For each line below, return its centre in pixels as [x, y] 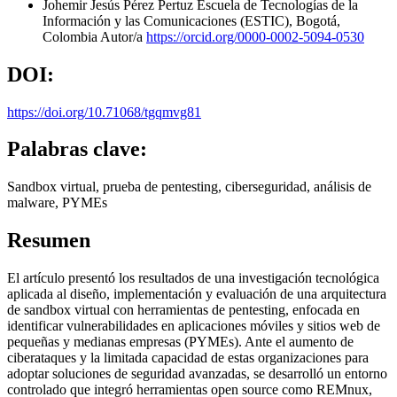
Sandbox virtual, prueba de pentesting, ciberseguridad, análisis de [189, 187]
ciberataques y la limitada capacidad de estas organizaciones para [188, 358]
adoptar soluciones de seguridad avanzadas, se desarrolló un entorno [197, 374]
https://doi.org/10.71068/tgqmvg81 [104, 112]
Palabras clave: [77, 149]
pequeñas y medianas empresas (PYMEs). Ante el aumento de [180, 342]
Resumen [49, 241]
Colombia [71, 36]
